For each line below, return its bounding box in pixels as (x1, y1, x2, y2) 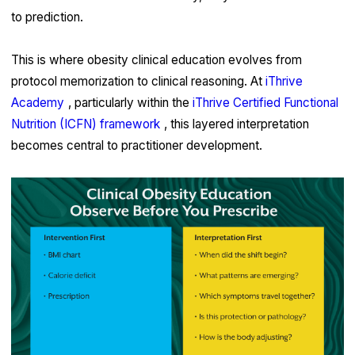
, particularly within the (67, 94, 193, 110)
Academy (10, 94, 64, 110)
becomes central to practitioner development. (10, 137, 262, 153)
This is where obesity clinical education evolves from (10, 52, 302, 67)
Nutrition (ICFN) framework (10, 116, 160, 132)
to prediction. (10, 9, 83, 25)
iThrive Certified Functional (192, 94, 338, 110)
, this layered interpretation (163, 116, 309, 132)
